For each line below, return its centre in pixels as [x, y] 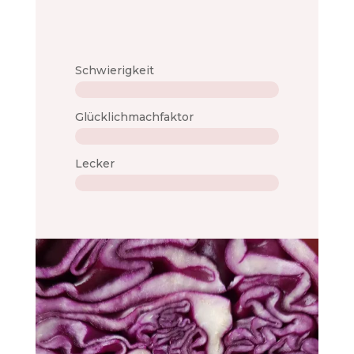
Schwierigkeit [114, 71]
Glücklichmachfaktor [134, 117]
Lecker [94, 164]
